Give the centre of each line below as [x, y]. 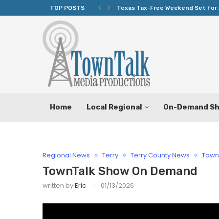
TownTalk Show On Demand [120, 171]
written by [59, 186]
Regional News [66, 155]
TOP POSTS [67, 8]
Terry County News [160, 155]
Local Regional [114, 107]
